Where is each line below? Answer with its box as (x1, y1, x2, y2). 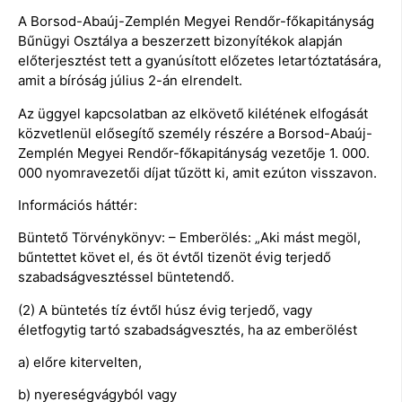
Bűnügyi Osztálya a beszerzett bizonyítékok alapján (18, 32, 343, 50)
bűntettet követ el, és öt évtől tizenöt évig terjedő (18, 249, 331, 267)
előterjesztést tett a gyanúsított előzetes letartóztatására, (18, 52, 381, 70)
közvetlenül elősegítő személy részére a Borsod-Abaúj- (18, 124, 372, 142)
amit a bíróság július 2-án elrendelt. (18, 72, 242, 90)
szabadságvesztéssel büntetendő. (18, 268, 234, 286)
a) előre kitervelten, (18, 354, 142, 371)
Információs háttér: (18, 196, 137, 214)
